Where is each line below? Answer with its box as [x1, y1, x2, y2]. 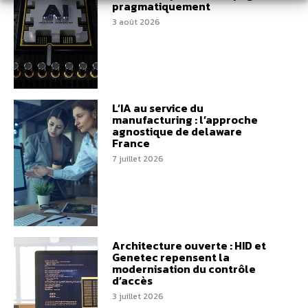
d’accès [111, 272, 153, 289]
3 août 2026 [111, 15, 160, 28]
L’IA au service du [111, 100, 203, 117]
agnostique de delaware [111, 123, 242, 140]
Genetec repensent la [111, 248, 230, 265]
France [111, 135, 150, 152]
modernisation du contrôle [111, 260, 256, 277]
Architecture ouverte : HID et [111, 236, 266, 254]
